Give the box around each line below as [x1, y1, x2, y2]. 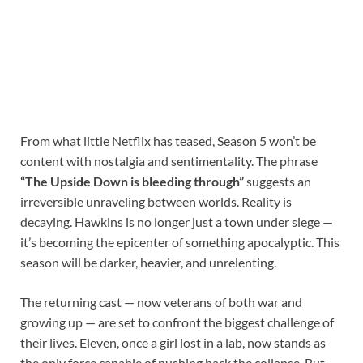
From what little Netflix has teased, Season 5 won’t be [20, 133, 316, 149]
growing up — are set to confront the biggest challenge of [20, 314, 334, 331]
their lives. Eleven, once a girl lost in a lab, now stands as [20, 335, 326, 351]
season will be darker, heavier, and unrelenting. [20, 254, 276, 271]
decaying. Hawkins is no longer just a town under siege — [20, 214, 333, 230]
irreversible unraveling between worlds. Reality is [20, 194, 292, 210]
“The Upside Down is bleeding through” [20, 173, 244, 190]
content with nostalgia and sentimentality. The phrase [20, 153, 318, 169]
